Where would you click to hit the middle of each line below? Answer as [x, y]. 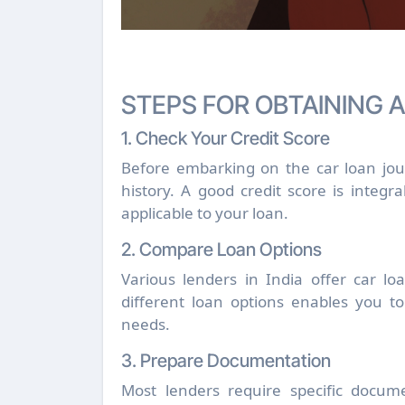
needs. [146, 324]
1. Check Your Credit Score [226, 138]
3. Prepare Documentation [226, 360]
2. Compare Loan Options [221, 249]
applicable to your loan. [205, 212]
